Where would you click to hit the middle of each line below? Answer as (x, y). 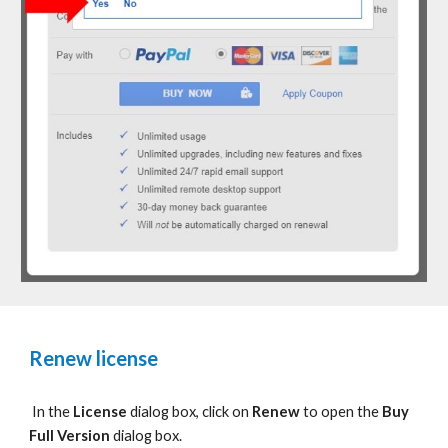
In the (53, 411)
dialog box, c (170, 411)
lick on (231, 411)
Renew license (94, 358)
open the (352, 411)
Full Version (70, 435)
